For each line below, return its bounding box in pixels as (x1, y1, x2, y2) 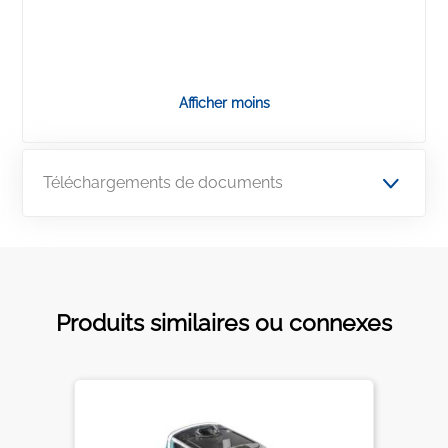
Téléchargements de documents (43, 173, 284, 192)
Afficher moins (178, 95, 270, 111)
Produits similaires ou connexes (55, 309, 392, 336)
